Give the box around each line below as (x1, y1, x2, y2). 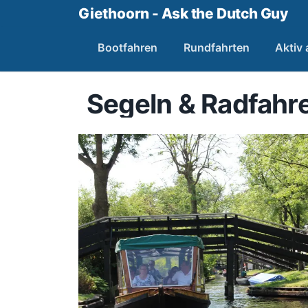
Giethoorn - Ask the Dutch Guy (78, 5, 288, 22)
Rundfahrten (183, 41, 250, 54)
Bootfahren (98, 41, 157, 54)
